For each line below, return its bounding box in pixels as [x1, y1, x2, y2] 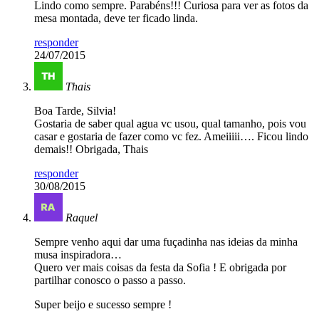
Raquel [66, 211, 98, 224]
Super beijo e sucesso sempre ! [34, 298, 172, 311]
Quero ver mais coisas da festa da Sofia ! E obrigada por [34, 261, 286, 274]
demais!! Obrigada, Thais [34, 143, 148, 156]
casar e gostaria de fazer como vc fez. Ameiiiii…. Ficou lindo [34, 130, 308, 143]
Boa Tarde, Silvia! [34, 105, 116, 117]
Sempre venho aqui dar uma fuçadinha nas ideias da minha [34, 236, 298, 249]
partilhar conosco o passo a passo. [34, 274, 186, 287]
